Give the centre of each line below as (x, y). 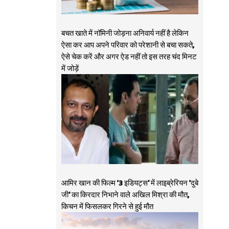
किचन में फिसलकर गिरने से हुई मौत (107, 207)
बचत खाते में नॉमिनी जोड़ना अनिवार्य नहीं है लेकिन (125, 33)
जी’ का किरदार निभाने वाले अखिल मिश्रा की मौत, (125, 195)
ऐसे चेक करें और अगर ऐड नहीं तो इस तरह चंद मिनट (129, 57)
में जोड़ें (70, 69)
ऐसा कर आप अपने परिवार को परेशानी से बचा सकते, (128, 45)
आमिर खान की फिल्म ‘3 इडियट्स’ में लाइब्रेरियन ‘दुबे (130, 183)
